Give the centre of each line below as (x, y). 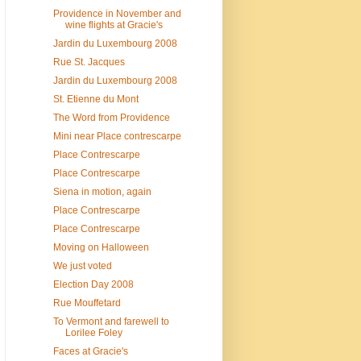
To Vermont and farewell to (111, 322)
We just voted (82, 266)
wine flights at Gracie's (114, 25)
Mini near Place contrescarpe (117, 137)
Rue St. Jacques (89, 62)
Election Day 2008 (93, 285)
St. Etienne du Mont (95, 100)
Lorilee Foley (93, 333)
